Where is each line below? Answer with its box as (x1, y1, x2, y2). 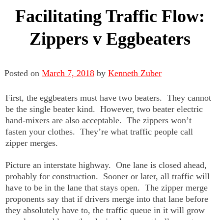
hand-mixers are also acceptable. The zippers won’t (5, 115, 192, 125)
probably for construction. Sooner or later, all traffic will (5, 171, 210, 181)
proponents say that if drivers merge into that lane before (5, 193, 209, 204)
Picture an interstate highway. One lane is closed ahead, (5, 160, 207, 170)
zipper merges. (5, 137, 58, 148)
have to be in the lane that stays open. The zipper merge (5, 182, 208, 192)
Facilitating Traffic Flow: (15, 6, 205, 26)
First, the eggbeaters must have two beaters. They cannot (5, 92, 212, 103)
